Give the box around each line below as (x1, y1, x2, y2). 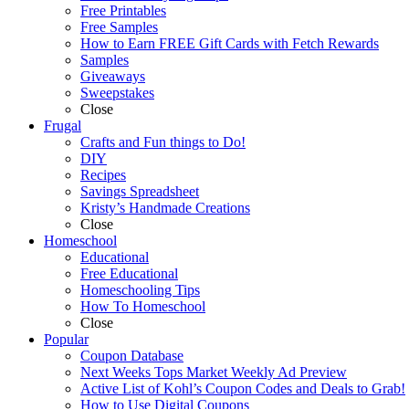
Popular (44, 330, 89, 347)
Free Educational (80, 265, 178, 281)
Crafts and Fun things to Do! (80, 133, 246, 150)
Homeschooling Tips (80, 281, 200, 298)
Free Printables (80, 2, 166, 18)
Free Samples (80, 18, 158, 35)
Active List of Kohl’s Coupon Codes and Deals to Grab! (80, 380, 405, 396)
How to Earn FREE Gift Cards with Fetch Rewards (80, 35, 379, 51)
